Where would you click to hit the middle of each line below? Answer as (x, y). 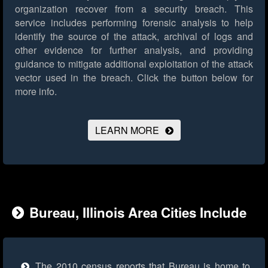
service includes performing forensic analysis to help (134, 23)
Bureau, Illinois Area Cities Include (138, 213)
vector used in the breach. (74, 78)
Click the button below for (193, 78)
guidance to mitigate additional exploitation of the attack (134, 64)
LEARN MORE (127, 130)
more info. (36, 92)
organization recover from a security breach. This (134, 9)
